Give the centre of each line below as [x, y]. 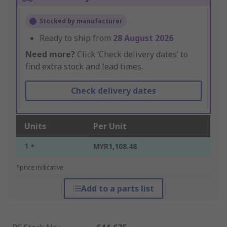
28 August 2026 [143, 38]
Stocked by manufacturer [81, 21]
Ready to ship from [76, 38]
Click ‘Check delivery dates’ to [131, 54]
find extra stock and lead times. [84, 67]
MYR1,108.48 [115, 146]
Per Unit [110, 126]
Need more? [50, 54]
